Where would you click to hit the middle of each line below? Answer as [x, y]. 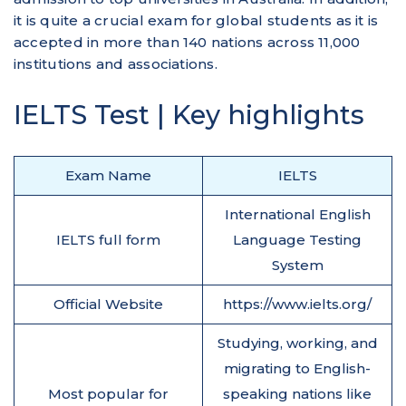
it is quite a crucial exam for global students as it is [196, 20]
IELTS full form [108, 239]
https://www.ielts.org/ [297, 304]
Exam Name [108, 175]
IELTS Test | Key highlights [189, 114]
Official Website [108, 304]
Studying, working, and [297, 343]
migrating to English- [297, 368]
